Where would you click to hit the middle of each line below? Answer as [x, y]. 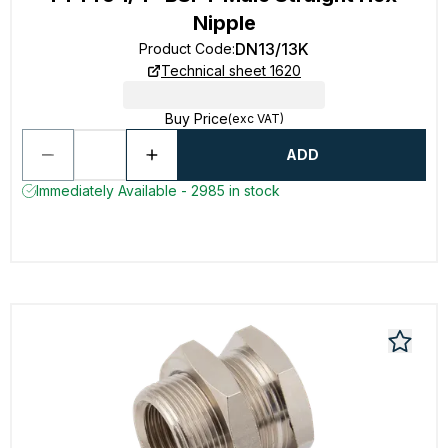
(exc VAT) [255, 118]
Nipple [224, 23]
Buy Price [196, 118]
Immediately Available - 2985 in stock [158, 190]
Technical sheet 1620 [231, 70]
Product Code [185, 48]
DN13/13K [272, 49]
